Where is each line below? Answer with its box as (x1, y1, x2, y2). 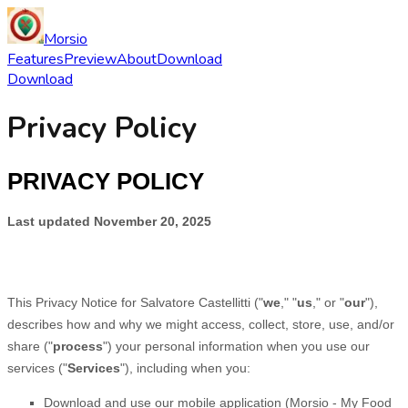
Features (7, 49, 64, 69)
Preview (64, 49, 117, 69)
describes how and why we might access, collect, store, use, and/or (7, 317, 394, 332)
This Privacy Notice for (7, 295, 140, 311)
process (53, 339, 103, 354)
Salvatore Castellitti (140, 295, 250, 311)
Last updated (7, 214, 94, 229)
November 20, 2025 (94, 214, 211, 229)
